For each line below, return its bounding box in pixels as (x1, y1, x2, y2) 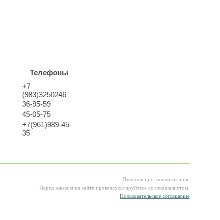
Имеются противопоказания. (122, 177, 190, 182)
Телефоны (30, 68, 68, 77)
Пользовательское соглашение (120, 193, 190, 199)
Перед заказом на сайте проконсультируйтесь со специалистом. (39, 185, 190, 191)
